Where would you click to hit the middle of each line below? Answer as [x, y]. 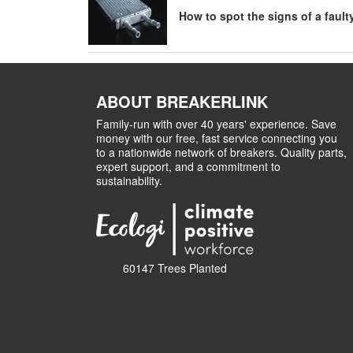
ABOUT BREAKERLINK [182, 101]
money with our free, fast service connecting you [217, 138]
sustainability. [129, 180]
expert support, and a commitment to [188, 166]
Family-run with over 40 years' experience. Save [216, 124]
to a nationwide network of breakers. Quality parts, [221, 152]
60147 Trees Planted [175, 268]
